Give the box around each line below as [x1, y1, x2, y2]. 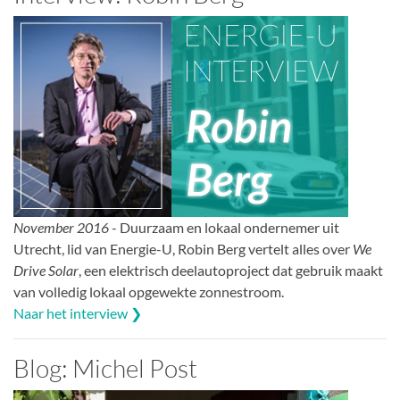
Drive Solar [13, 262, 79, 279]
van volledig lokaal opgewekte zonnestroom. [13, 283, 284, 300]
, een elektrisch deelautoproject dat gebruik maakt [79, 262, 383, 279]
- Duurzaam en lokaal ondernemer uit [109, 219, 339, 236]
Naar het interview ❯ [13, 304, 142, 321]
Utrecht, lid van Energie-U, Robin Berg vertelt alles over [13, 240, 353, 257]
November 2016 [13, 219, 109, 236]
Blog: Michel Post [13, 353, 197, 383]
